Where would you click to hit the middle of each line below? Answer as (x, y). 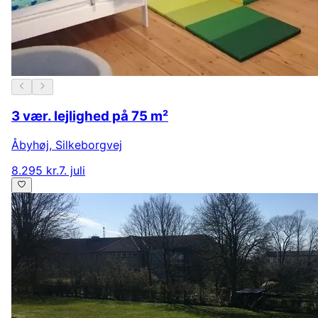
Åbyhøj (30, 144)
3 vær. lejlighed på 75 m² (90, 116)
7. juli (72, 170)
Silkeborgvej (89, 144)
